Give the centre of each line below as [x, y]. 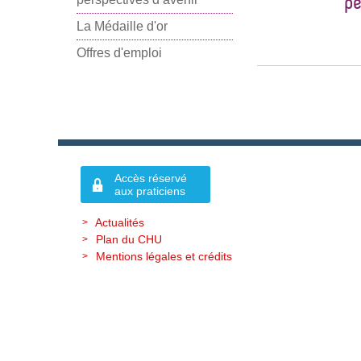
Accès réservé [151, 178]
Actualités [119, 223]
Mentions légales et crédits [164, 257]
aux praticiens [150, 191]
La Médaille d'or [122, 27]
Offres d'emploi [119, 53]
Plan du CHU [129, 240]
